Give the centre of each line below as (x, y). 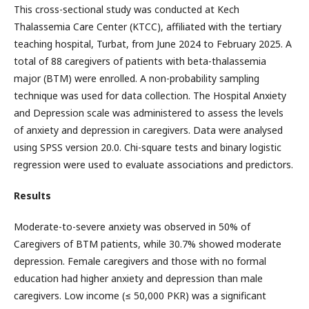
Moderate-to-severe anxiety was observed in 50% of (132, 227)
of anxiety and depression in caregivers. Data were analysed (148, 130)
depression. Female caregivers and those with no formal (140, 261)
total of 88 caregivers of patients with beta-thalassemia (140, 61)
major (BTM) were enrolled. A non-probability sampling (137, 79)
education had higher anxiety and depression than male (138, 279)
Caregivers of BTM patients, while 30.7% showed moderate (148, 244)
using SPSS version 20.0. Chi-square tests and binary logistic (148, 148)
